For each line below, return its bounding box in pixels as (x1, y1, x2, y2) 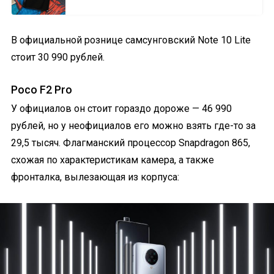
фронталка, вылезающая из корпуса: (11, 171, 179, 183)
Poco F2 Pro (11, 83, 72, 96)
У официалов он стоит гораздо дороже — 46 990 (11, 102, 232, 114)
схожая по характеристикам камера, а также (11, 154, 214, 166)
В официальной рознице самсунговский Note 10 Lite (11, 34, 251, 46)
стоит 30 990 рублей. (11, 51, 105, 63)
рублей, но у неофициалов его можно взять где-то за (11, 119, 256, 131)
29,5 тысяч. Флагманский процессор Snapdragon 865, (11, 136, 250, 149)
